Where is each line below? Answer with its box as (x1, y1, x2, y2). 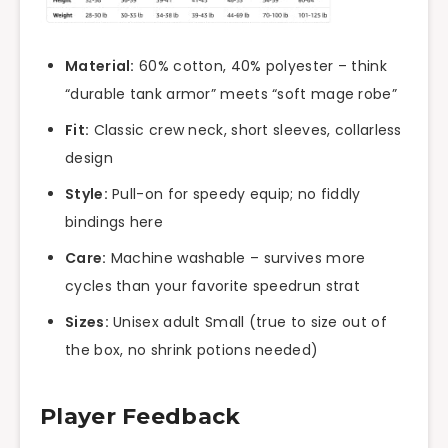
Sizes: (65, 311, 109, 332)
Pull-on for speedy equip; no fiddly (107, 183, 361, 204)
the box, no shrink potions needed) (65, 339, 319, 360)
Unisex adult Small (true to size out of (108, 311, 387, 332)
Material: (65, 55, 135, 76)
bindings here (65, 211, 163, 232)
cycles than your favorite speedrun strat (65, 275, 360, 296)
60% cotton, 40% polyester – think (134, 55, 387, 76)
